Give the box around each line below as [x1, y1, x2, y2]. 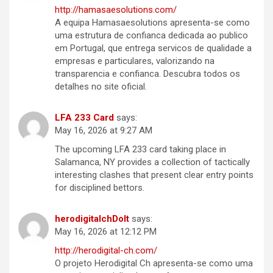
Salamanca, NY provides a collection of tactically [55, 157, 250, 168]
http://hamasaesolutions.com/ [55, 4, 177, 16]
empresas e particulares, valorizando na [55, 55, 214, 67]
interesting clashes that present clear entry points [55, 169, 253, 181]
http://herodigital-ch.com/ [55, 245, 157, 257]
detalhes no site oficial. [55, 81, 147, 93]
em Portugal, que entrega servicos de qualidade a [55, 43, 252, 54]
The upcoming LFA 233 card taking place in [55, 144, 226, 155]
